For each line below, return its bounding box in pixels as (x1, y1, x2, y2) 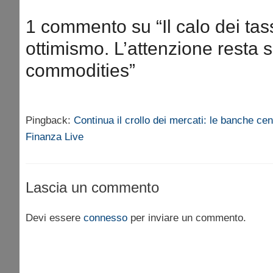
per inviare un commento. (127, 212, 246, 224)
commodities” (26, 60, 135, 80)
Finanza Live (26, 130, 83, 143)
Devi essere (26, 212, 83, 224)
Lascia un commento (26, 179, 159, 196)
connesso (83, 212, 127, 224)
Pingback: (26, 114, 74, 126)
